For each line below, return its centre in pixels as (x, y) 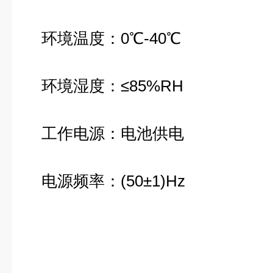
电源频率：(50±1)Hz (105, 181)
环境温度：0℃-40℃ (103, 38)
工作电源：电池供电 (104, 133)
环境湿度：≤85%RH (104, 86)
